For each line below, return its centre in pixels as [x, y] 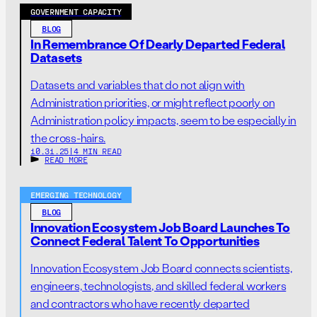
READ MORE [66, 159]
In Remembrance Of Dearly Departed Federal [158, 44]
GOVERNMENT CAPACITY [76, 11]
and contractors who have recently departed [140, 303]
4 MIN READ [97, 151]
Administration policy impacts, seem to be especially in [163, 120]
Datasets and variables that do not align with [138, 85]
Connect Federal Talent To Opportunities [145, 241]
